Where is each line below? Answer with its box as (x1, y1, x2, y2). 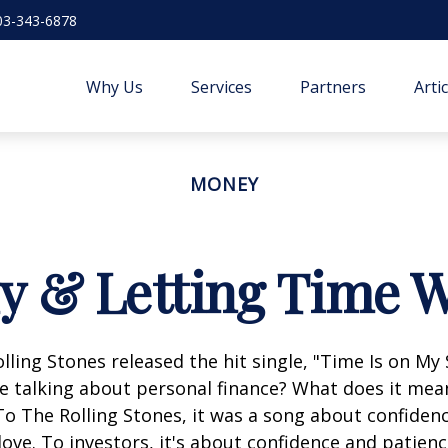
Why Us (86, 75, 144, 98)
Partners (300, 75, 367, 98)
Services (191, 75, 253, 98)
